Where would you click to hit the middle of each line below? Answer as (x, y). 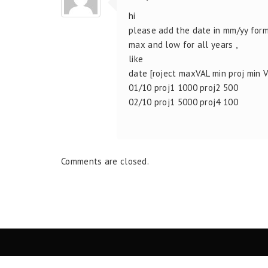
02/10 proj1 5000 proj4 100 (183, 102)
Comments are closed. (105, 161)
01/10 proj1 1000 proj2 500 (183, 87)
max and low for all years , (183, 44)
